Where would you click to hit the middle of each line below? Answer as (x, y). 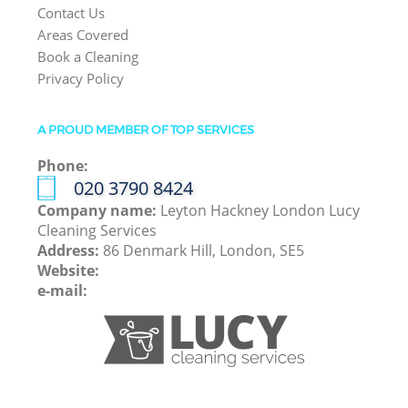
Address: (71, 251)
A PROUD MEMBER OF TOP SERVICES (146, 129)
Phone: (63, 166)
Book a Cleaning (88, 57)
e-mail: (63, 291)
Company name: (99, 211)
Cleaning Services (97, 231)
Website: (69, 271)
